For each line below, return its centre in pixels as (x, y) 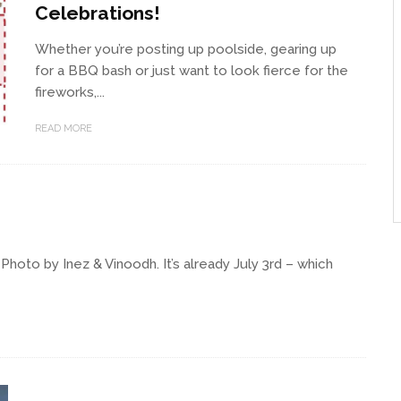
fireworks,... (70, 92)
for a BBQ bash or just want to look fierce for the (192, 70)
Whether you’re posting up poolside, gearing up (186, 49)
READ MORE (64, 128)
